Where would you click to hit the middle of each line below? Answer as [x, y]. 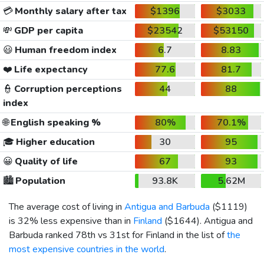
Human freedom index [65, 50]
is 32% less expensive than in [71, 221]
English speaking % [55, 122]
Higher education [54, 142]
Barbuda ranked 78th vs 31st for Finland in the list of [118, 235]
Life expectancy [50, 69]
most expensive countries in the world [87, 249]
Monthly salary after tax [70, 11]
